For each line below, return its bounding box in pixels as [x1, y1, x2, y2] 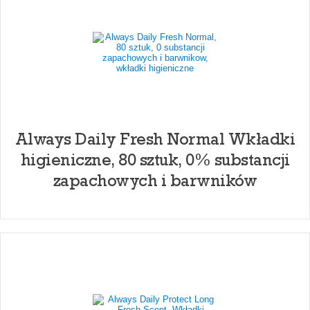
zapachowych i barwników [53, 170, 257, 191]
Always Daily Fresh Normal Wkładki [15, 128, 295, 149]
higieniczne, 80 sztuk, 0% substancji [20, 149, 290, 170]
